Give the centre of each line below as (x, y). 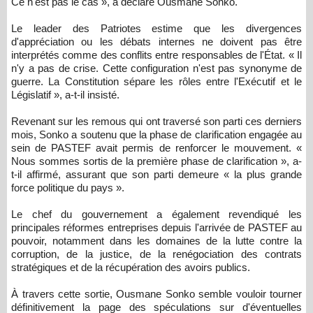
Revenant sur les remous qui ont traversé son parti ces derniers (156, 122)
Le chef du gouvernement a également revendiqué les (156, 214)
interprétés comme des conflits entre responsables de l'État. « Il (156, 55)
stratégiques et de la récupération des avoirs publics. (131, 268)
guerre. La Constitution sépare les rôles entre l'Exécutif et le (156, 82)
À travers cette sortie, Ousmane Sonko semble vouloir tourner (156, 294)
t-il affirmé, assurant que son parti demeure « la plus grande (156, 175)
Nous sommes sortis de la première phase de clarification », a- (156, 161)
